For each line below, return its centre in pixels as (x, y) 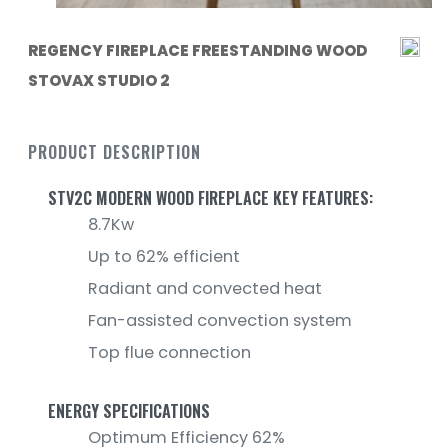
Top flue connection (169, 352)
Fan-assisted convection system (220, 320)
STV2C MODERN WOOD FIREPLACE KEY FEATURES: (210, 197)
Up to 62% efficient (164, 256)
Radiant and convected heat (205, 288)
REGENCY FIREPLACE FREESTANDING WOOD (197, 50)
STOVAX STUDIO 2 (98, 80)
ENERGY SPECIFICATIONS (129, 410)
